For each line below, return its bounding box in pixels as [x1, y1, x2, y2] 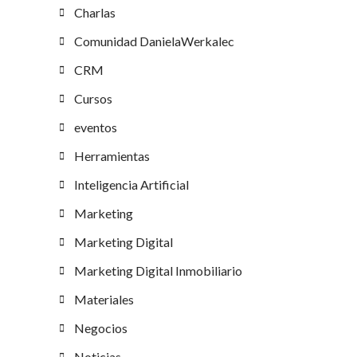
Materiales [74, 292, 134, 308]
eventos [74, 120, 117, 135]
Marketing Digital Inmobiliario [74, 263, 242, 279]
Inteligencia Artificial [74, 177, 189, 193]
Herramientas [74, 148, 150, 164]
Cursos [74, 91, 112, 107]
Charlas [74, 5, 116, 21]
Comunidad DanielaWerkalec [74, 33, 234, 49]
